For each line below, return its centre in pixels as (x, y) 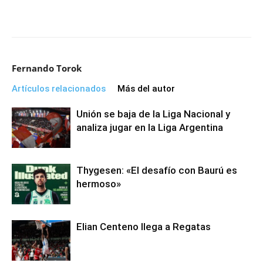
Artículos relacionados (59, 89)
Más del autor (146, 89)
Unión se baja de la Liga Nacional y (153, 114)
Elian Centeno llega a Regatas (144, 227)
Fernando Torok (47, 68)
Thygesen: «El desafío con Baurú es (157, 170)
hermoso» (99, 184)
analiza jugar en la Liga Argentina (150, 127)
